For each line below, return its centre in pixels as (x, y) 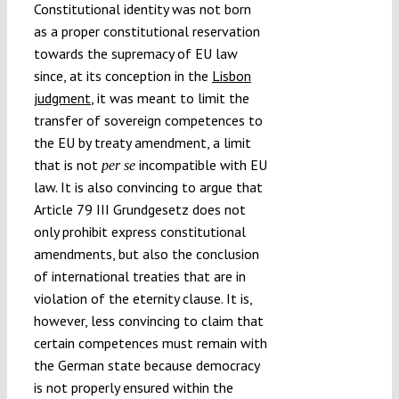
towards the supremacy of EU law (135, 53)
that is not (67, 164)
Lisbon (231, 75)
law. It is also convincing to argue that (148, 187)
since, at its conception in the (122, 75)
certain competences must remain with (150, 342)
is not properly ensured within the (133, 387)
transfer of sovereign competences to (148, 120)
